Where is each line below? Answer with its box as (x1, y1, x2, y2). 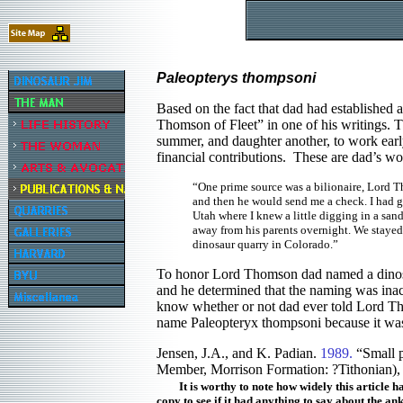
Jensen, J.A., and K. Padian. (157, 345, 320, 361)
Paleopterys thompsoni (157, 70, 319, 85)
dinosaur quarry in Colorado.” (193, 237, 338, 251)
